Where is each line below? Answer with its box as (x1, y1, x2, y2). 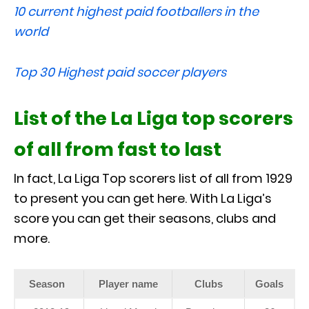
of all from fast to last (14, 137, 221, 163)
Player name (98, 278, 158, 290)
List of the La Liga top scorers (14, 106, 293, 132)
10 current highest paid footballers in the (14, 3, 259, 21)
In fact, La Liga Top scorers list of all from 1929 (14, 170, 292, 188)
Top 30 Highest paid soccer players (14, 63, 226, 81)
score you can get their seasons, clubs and (14, 210, 276, 228)
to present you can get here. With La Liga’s (14, 190, 272, 208)
